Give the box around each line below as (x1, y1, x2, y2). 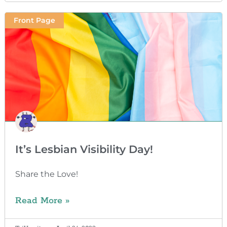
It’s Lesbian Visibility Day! (15, 142, 153, 156)
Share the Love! (15, 169, 78, 179)
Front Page (13, 16, 55, 25)
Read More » (15, 195, 69, 206)
